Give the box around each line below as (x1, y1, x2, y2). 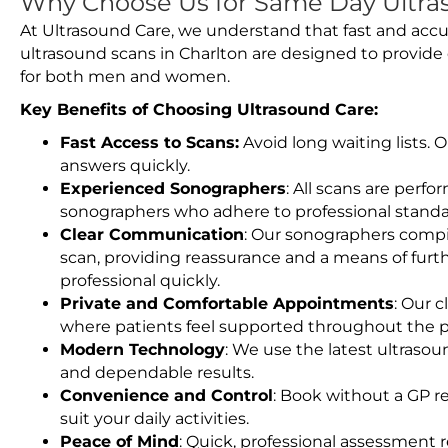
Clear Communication (60, 225, 244, 244)
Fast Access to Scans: (60, 133, 239, 152)
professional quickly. (60, 271, 220, 290)
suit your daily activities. (60, 409, 249, 428)
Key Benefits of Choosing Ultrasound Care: (20, 100, 378, 119)
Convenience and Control (60, 386, 273, 405)
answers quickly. (60, 156, 190, 175)
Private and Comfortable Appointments (60, 294, 394, 313)
